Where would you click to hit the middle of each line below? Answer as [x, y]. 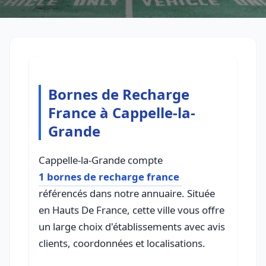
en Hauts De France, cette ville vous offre [132, 210]
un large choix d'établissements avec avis [132, 227]
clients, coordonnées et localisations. [122, 243]
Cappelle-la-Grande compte [101, 160]
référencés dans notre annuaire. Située [127, 194]
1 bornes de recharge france [109, 177]
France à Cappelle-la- [122, 113]
